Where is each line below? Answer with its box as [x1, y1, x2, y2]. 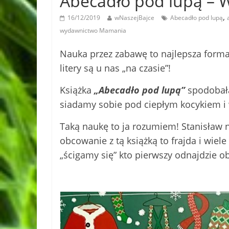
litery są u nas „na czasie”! [60, 61, 171, 74]
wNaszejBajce [114, 13, 154, 22]
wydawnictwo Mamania [60, 26, 126, 35]
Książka [60, 83, 94, 96]
